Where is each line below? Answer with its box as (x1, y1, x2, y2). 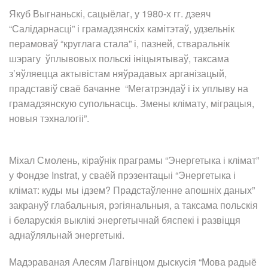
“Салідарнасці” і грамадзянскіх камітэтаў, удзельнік (9, 22, 234, 36)
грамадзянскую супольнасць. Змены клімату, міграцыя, (9, 96, 254, 111)
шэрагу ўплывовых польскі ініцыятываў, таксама (9, 51, 229, 66)
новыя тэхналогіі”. (9, 111, 89, 126)
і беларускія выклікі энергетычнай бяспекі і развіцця (9, 213, 240, 227)
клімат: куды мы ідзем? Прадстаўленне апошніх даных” (9, 183, 255, 197)
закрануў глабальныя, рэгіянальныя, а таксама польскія (9, 198, 258, 212)
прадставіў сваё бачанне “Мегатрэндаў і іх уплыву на (9, 81, 248, 96)
